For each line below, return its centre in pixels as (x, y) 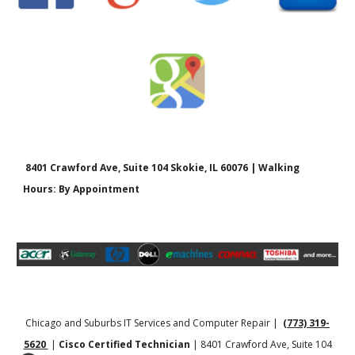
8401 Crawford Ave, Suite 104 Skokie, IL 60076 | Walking (162, 168)
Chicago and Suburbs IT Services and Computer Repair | (154, 323)
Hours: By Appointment (83, 189)
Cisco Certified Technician (124, 344)
